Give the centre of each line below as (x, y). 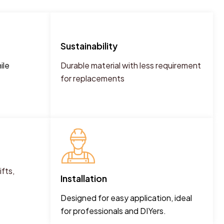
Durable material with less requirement (131, 65)
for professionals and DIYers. (113, 210)
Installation (84, 178)
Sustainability (89, 46)
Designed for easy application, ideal (126, 197)
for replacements (92, 78)
